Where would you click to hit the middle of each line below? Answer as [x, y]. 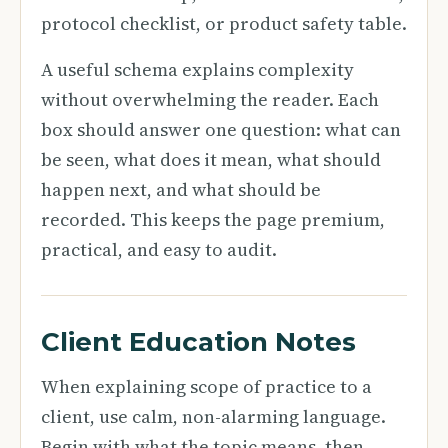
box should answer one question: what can [221, 129]
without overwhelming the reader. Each [210, 99]
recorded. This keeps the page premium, [213, 219]
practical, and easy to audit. [159, 249]
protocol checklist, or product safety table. [224, 23]
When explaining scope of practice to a [206, 386]
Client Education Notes [198, 342]
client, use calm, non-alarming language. [213, 416]
